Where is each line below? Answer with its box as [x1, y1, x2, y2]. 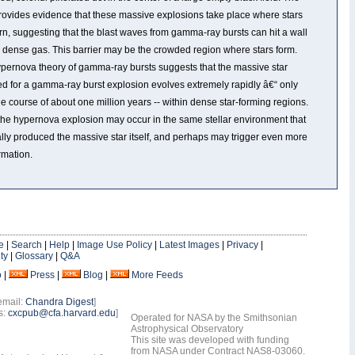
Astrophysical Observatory [131, 323, 244, 334]
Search [11, 239, 42, 250]
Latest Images [159, 239, 219, 250]
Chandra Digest [25, 296, 94, 307]
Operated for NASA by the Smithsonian [131, 312, 298, 323]
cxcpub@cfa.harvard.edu [8, 307, 116, 319]
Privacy [227, 239, 258, 250]
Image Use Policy [77, 239, 152, 250]
